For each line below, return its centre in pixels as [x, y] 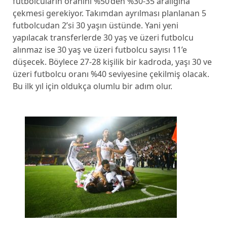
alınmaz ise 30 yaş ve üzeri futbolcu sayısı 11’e [100, 50]
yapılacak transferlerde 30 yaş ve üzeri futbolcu [103, 37]
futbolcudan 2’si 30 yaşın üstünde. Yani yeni [95, 25]
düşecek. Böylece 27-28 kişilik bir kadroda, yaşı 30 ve [112, 62]
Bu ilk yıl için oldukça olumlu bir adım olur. [92, 86]
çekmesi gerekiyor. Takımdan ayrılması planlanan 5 [109, 13]
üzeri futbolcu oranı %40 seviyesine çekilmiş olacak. [111, 74]
